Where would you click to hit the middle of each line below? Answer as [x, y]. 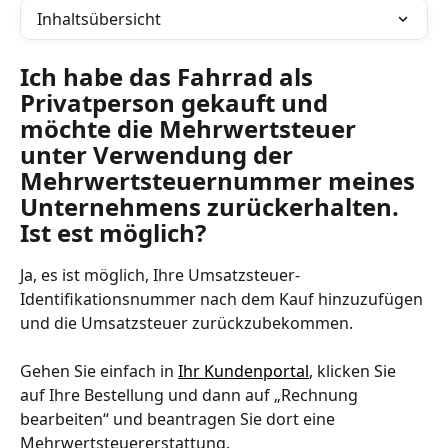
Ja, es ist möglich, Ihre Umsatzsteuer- [160, 275]
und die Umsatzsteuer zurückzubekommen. [188, 323]
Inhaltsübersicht [99, 19]
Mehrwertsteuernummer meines [220, 180]
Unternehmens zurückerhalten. [212, 206]
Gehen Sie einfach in [99, 371]
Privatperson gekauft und [177, 102]
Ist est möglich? [113, 232]
